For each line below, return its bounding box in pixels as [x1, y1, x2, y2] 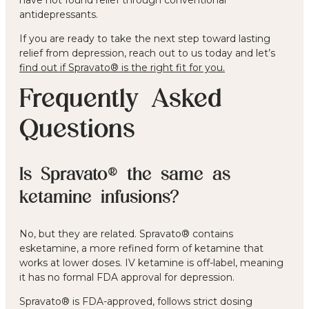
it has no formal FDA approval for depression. [19, 270, 235, 283]
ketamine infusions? [19, 184, 179, 207]
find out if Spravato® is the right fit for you [19, 61, 223, 74]
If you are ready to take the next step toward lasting [19, 32, 270, 45]
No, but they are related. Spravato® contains [19, 227, 233, 240]
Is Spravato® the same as [19, 161, 230, 184]
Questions [19, 111, 135, 143]
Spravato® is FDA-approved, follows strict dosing [19, 295, 252, 308]
